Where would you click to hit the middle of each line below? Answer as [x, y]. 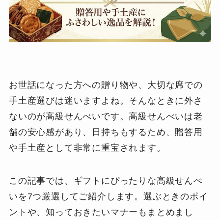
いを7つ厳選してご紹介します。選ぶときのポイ [108, 197]
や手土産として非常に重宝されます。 [87, 148]
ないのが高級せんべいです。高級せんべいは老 [106, 116]
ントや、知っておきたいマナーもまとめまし [101, 212]
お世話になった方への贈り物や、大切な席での [106, 85]
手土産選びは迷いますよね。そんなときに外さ [106, 100]
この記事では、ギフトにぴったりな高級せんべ [106, 181]
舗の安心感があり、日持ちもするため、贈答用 [106, 132]
